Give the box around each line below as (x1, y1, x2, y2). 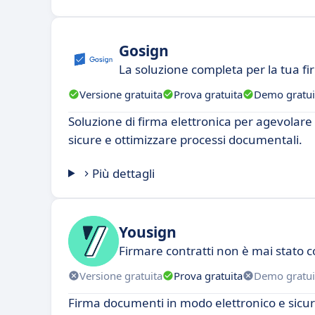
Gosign (119, 40, 169, 60)
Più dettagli (92, 165, 155, 181)
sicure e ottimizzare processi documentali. (68, 131, 302, 148)
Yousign (119, 221, 176, 242)
